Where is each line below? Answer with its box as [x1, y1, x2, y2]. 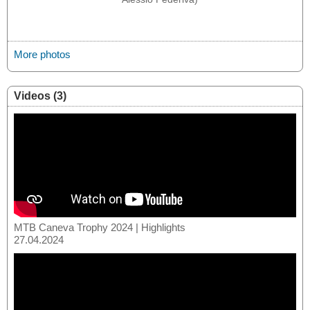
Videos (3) [14, 89, 66, 102]
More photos [14, 48, 71, 60]
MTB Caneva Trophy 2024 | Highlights [14, 221, 185, 233]
